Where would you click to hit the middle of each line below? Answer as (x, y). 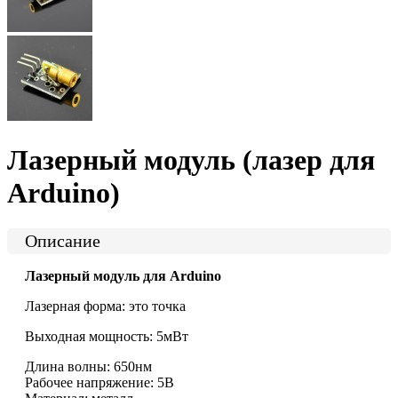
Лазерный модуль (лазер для (191, 159)
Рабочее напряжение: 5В (99, 383)
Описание (63, 241)
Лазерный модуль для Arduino (123, 276)
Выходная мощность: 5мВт (107, 337)
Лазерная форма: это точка (105, 306)
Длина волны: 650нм (88, 367)
